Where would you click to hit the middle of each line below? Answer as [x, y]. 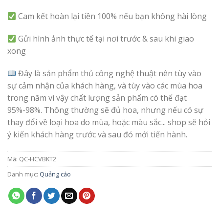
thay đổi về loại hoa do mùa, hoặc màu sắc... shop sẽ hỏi [109, 122]
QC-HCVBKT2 [38, 159]
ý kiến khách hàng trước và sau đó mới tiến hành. [97, 134]
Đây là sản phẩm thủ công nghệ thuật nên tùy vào [109, 73]
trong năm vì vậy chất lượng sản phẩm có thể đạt [97, 98]
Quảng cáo [55, 174]
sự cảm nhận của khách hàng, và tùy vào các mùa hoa [105, 85]
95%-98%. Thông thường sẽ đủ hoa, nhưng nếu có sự [105, 110]
